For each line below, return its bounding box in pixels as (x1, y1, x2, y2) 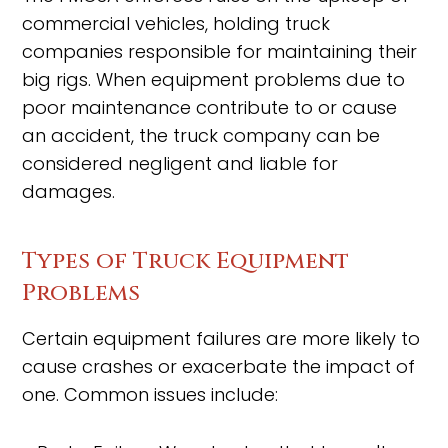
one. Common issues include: (22, 382, 279, 407)
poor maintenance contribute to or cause (22, 95, 398, 120)
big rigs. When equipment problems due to (22, 67, 406, 92)
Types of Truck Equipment (22, 246, 350, 277)
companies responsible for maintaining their (22, 39, 418, 64)
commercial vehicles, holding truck (22, 11, 331, 36)
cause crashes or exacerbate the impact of (22, 354, 416, 379)
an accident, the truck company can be (22, 123, 381, 148)
